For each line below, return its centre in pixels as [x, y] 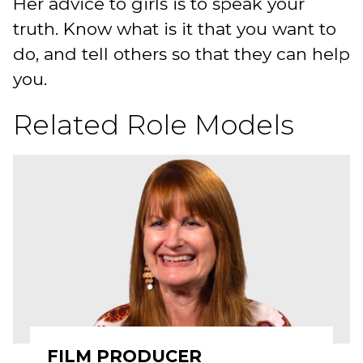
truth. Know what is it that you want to [175, 28]
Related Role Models [154, 124]
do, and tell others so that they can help [181, 53]
